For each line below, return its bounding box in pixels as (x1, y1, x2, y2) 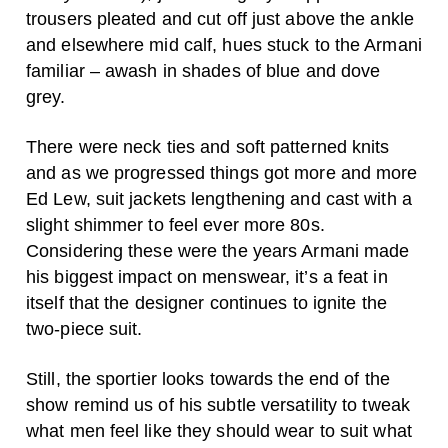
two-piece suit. (26, 319, 143, 339)
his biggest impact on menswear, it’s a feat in (26, 267, 388, 287)
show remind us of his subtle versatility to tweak (26, 395, 410, 415)
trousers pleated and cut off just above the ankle (26, 9, 414, 29)
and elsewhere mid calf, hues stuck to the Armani (26, 35, 422, 55)
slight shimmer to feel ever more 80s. (26, 215, 325, 235)
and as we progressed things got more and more (26, 163, 418, 183)
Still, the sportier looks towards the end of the (26, 369, 390, 389)
